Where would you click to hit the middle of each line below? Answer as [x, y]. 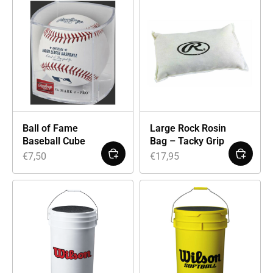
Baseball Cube [54, 141]
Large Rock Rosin [188, 128]
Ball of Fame [50, 128]
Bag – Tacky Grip [187, 141]
